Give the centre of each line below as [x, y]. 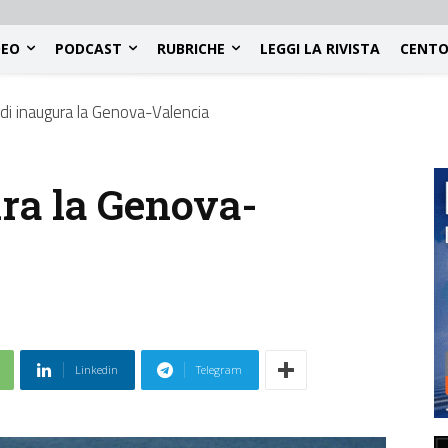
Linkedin [96, 370]
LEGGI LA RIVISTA [320, 48]
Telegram [219, 370]
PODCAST [88, 48]
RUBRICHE [191, 48]
